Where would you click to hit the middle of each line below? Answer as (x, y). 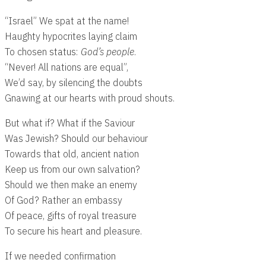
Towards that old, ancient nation (72, 153)
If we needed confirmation (60, 256)
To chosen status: (43, 51)
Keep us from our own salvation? (72, 169)
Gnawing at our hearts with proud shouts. (90, 97)
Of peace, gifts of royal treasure (71, 215)
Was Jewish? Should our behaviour (76, 138)
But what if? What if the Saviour (70, 122)
